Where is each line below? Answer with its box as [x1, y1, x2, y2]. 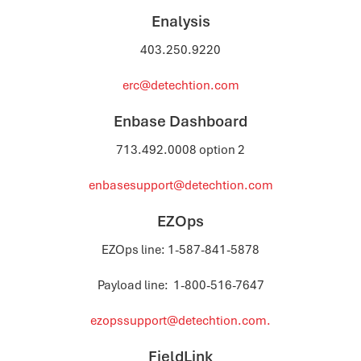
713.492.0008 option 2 [116, 142, 245, 158]
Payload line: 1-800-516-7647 [97, 277, 264, 293]
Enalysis [151, 11, 210, 31]
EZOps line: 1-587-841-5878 [102, 242, 259, 258]
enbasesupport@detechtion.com [88, 177, 273, 193]
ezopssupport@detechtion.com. [90, 313, 271, 329]
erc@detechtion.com [122, 77, 239, 93]
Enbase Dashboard [114, 111, 247, 131]
